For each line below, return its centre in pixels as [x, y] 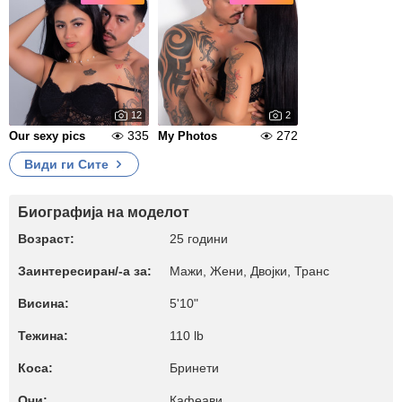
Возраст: [46, 239]
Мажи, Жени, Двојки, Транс [249, 271]
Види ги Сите [66, 164]
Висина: [44, 303]
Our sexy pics [47, 136]
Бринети [194, 368]
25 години [199, 239]
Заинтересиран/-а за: [85, 271]
